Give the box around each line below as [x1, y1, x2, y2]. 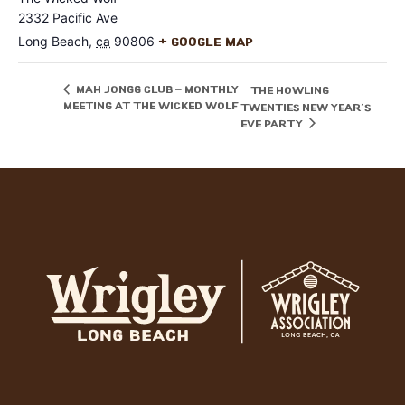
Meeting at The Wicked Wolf [63, 102, 239, 112]
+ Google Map [158, 36, 253, 49]
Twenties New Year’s [240, 103, 372, 113]
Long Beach [18, 33, 89, 49]
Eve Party [240, 120, 306, 130]
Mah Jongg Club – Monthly [73, 86, 239, 96]
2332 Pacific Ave [18, 9, 118, 25]
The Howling [250, 86, 330, 96]
